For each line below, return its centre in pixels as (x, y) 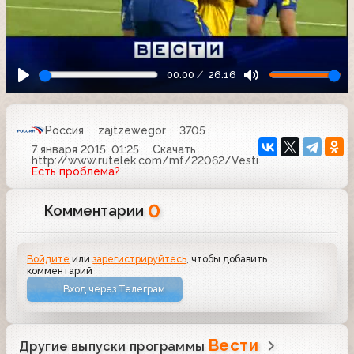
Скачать (174, 149)
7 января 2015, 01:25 (85, 149)
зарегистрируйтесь (140, 259)
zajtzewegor (132, 130)
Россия (64, 130)
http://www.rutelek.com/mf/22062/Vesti (145, 160)
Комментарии (96, 211)
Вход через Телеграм (115, 289)
